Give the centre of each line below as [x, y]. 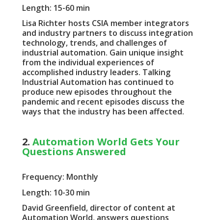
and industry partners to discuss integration [107, 33]
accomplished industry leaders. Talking [96, 72]
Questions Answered [74, 152]
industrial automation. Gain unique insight [103, 52]
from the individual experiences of [88, 62]
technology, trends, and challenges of [94, 42]
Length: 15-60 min [56, 8]
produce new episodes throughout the [97, 92]
